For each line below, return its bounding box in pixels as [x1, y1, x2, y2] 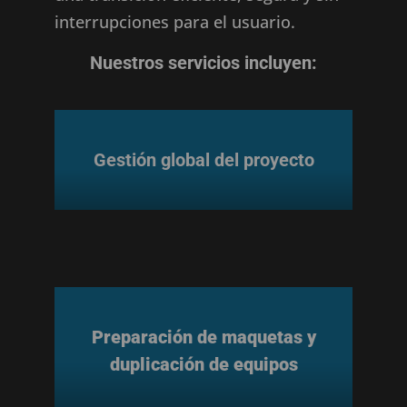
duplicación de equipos [109, 353, 298, 375]
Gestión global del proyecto [93, 149, 314, 171]
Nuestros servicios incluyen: [90, 52, 317, 74]
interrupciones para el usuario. [55, 11, 295, 33]
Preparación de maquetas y [91, 326, 316, 348]
